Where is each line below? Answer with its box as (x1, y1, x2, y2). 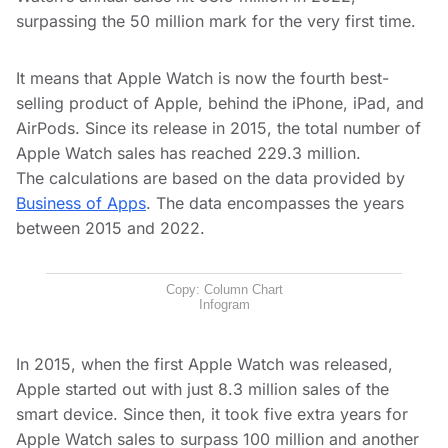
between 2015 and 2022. (16, 218, 205, 239)
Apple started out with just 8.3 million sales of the (16, 379, 389, 400)
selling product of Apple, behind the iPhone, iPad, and (16, 93, 424, 114)
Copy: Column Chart (165, 282, 283, 298)
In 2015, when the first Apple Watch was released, (16, 354, 393, 375)
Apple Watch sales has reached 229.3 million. (16, 143, 361, 164)
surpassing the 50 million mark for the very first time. (16, 11, 421, 32)
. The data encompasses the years (146, 193, 404, 214)
